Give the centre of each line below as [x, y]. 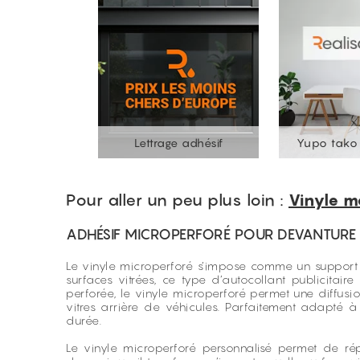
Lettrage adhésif [178, 143]
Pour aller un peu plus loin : [177, 200]
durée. [84, 320]
